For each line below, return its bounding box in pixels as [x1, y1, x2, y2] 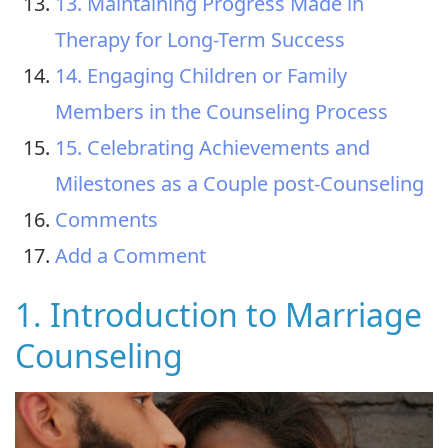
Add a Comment [55, 241, 206, 269]
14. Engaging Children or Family [55, 61, 347, 89]
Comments [55, 205, 158, 233]
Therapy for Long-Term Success [55, 25, 345, 53]
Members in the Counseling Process [55, 97, 388, 125]
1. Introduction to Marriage [15, 292, 422, 336]
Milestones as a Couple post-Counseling [55, 169, 424, 197]
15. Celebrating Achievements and [55, 133, 370, 161]
